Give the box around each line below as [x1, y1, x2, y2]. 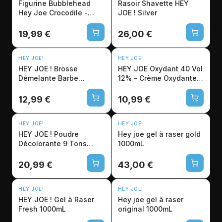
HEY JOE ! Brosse [18, 64, 54, 73]
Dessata [18, 83, 47, 92]
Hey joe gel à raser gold [117, 130, 201, 138]
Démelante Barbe [18, 74, 78, 82]
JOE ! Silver [137, 8, 157, 17]
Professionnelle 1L [117, 83, 182, 92]
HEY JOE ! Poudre [18, 130, 54, 138]
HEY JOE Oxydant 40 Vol [117, 64, 203, 73]
